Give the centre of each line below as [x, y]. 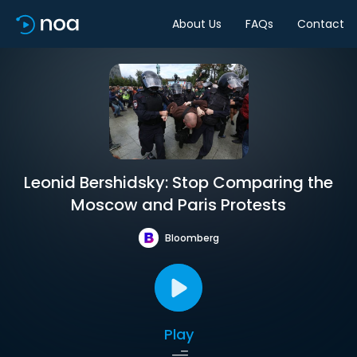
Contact [321, 24]
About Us [197, 24]
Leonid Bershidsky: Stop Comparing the [178, 182]
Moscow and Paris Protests [178, 205]
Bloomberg [192, 237]
